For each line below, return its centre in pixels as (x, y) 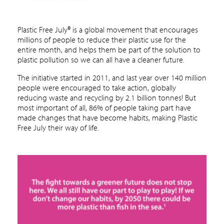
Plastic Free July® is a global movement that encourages (108, 29)
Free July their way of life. (58, 127)
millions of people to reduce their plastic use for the (102, 39)
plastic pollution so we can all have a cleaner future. (101, 59)
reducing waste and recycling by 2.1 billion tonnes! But (107, 97)
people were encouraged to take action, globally (97, 87)
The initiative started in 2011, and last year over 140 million (112, 77)
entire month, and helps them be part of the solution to (109, 49)
